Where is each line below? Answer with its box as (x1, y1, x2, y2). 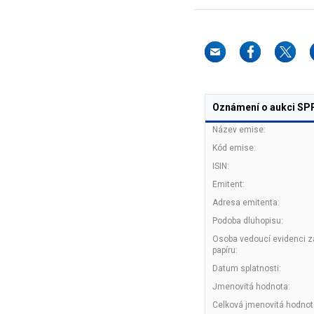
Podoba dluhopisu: (212, 216, 283, 226)
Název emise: (212, 125, 266, 135)
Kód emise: (212, 143, 256, 153)
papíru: (212, 245, 238, 255)
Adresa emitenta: (212, 198, 280, 207)
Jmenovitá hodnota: (212, 282, 290, 292)
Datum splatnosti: (212, 264, 281, 273)
